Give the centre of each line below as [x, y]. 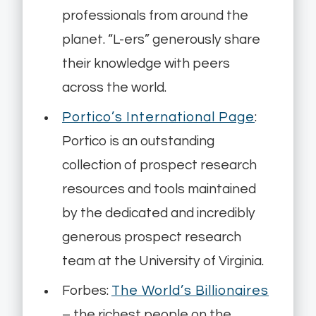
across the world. [114, 88]
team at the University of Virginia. [163, 261]
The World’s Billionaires [190, 291]
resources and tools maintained [159, 189]
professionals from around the [155, 16]
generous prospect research [152, 237]
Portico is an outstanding [138, 141]
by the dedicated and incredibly [159, 213]
